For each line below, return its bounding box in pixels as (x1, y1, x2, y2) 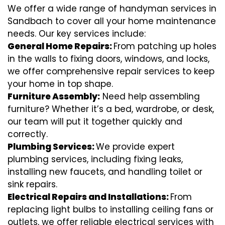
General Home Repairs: (8, 40, 114, 52)
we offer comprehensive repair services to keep (8, 65, 214, 77)
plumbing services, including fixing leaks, (8, 153, 183, 165)
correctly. (8, 128, 48, 140)
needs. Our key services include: (8, 27, 146, 40)
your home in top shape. (8, 77, 113, 90)
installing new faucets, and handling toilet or (8, 165, 202, 178)
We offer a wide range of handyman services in (8, 2, 216, 15)
